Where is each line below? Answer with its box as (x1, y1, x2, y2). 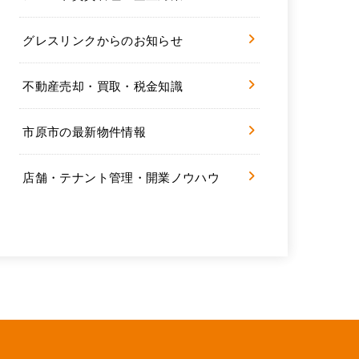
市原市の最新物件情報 (22, 123, 146, 140)
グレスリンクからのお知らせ (22, 31, 184, 49)
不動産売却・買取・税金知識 (22, 77, 184, 95)
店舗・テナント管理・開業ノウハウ (22, 168, 220, 186)
